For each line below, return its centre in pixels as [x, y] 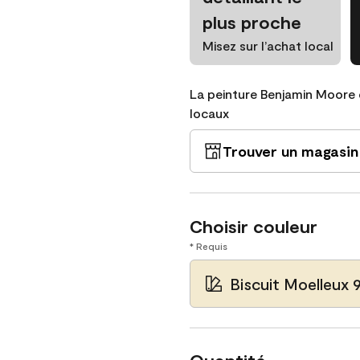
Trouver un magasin [290, 151]
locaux [209, 113]
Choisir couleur [254, 226]
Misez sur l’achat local [268, 45]
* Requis [209, 246]
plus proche [252, 22]
